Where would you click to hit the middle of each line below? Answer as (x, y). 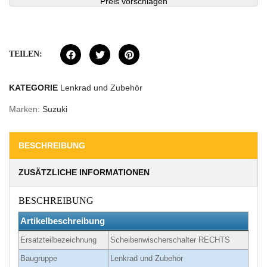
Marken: (26, 109)
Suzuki (55, 109)
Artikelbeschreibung (63, 221)
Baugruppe (39, 259)
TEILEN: (26, 54)
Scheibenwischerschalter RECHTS (170, 240)
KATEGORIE (33, 88)
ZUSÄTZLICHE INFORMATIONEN (84, 173)
